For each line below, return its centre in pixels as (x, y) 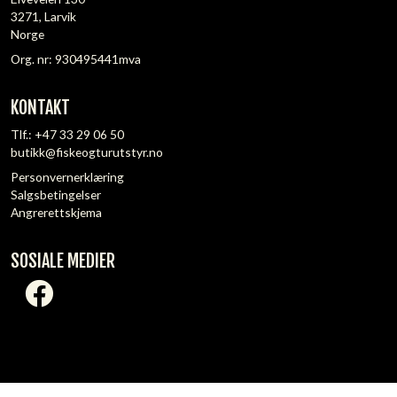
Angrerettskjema (56, 212)
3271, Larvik (43, 16)
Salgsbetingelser (56, 194)
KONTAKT (40, 107)
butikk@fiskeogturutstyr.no (87, 152)
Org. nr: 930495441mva (76, 58)
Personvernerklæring (67, 176)
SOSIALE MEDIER (63, 261)
